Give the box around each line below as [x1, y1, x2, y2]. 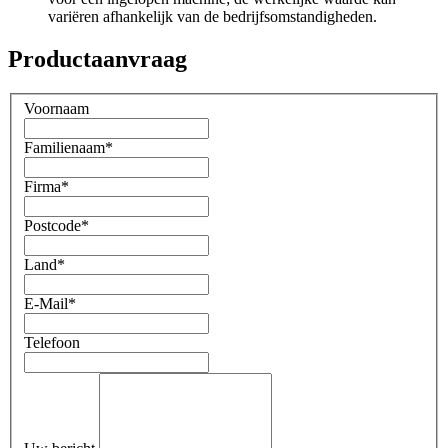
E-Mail [24, 295, 68, 313]
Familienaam [24, 139, 105, 157]
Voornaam [24, 100, 89, 118]
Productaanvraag [8, 45, 187, 72]
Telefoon [24, 334, 80, 352]
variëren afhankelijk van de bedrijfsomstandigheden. [48, 8, 377, 26]
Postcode [24, 217, 81, 235]
